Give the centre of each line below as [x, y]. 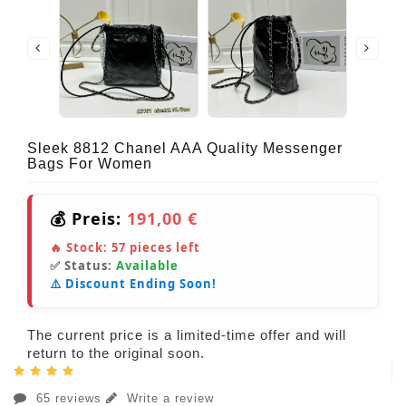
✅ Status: [83, 266]
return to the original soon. [116, 353]
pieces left [163, 248]
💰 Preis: [88, 219]
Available [147, 266]
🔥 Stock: [81, 248]
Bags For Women [90, 164]
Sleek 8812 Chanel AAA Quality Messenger [185, 149]
